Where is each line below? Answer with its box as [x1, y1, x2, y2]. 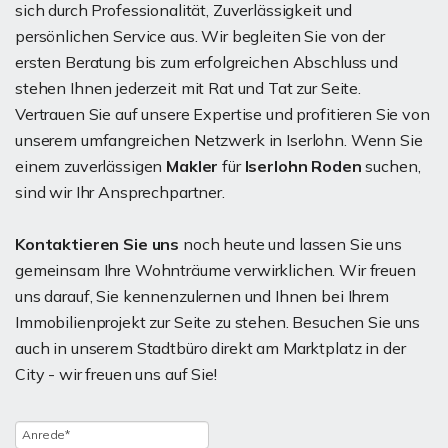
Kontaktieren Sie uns [15, 233, 180, 254]
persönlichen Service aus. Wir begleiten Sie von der [15, 25, 385, 46]
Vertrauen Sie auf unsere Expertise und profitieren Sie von [15, 103, 430, 124]
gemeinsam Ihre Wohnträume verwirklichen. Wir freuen [15, 259, 416, 280]
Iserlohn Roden [244, 155, 366, 176]
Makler [166, 155, 223, 176]
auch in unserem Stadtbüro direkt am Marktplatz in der [15, 337, 406, 358]
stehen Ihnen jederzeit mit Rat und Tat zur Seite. [15, 77, 361, 98]
